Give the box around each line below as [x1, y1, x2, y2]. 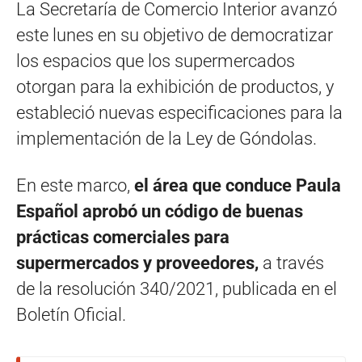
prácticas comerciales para [16, 226, 229, 247]
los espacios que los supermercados [16, 50, 295, 71]
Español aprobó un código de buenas [16, 200, 303, 221]
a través [263, 252, 324, 273]
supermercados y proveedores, [16, 252, 263, 273]
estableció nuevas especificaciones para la [16, 102, 343, 123]
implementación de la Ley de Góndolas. [16, 128, 317, 149]
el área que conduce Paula [134, 175, 341, 196]
